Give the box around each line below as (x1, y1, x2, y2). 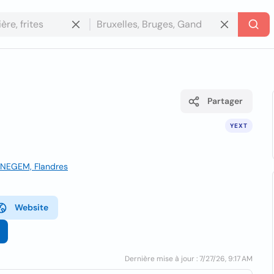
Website (15, 202, 48, 213)
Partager (207, 95, 243, 106)
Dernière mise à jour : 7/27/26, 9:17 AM (125, 254, 253, 264)
